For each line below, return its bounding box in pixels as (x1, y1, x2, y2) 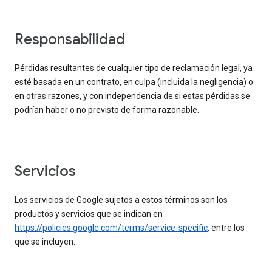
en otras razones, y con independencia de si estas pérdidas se (15, 91, 250, 101)
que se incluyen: (15, 237, 75, 247)
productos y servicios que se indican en (15, 209, 163, 219)
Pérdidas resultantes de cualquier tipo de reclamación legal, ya (15, 63, 253, 73)
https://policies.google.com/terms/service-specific (15, 223, 208, 233)
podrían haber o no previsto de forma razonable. (15, 105, 199, 115)
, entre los (208, 223, 245, 233)
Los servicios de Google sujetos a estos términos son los (15, 195, 228, 205)
